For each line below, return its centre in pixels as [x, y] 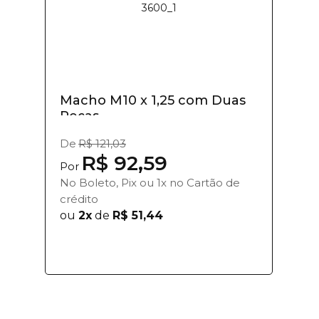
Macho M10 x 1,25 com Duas [153, 100]
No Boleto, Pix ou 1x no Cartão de [150, 182]
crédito [79, 199]
